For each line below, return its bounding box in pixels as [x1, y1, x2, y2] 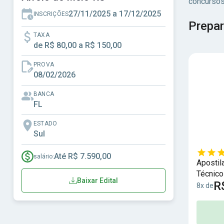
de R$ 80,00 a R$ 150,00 [33, 40, 121, 50]
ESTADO [33, 120, 57, 127]
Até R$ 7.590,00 [54, 151, 111, 161]
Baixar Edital [77, 176, 118, 184]
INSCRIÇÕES [33, 10, 69, 17]
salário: [33, 153, 54, 160]
